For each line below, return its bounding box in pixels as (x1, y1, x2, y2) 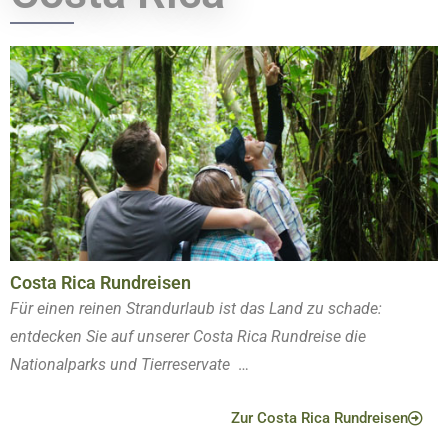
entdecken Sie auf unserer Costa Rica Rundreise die (10, 326, 366, 346)
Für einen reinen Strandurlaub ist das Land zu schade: (10, 298, 382, 318)
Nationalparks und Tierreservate (10, 354, 234, 374)
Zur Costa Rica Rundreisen (231, 408, 408, 427)
